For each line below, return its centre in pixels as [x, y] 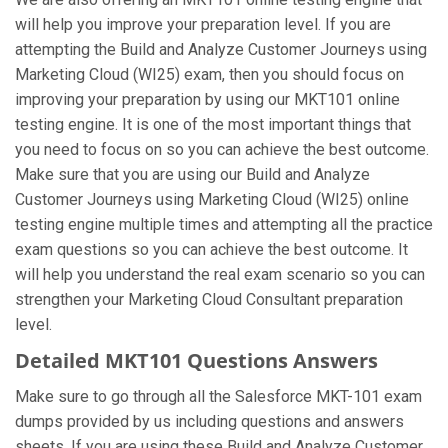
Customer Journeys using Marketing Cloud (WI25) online [212, 199]
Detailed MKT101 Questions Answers [196, 360]
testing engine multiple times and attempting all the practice [224, 224]
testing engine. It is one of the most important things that [213, 124]
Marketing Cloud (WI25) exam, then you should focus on [209, 74]
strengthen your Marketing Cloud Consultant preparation [209, 299]
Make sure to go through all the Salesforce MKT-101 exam [218, 396]
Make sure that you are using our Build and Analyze [192, 174]
